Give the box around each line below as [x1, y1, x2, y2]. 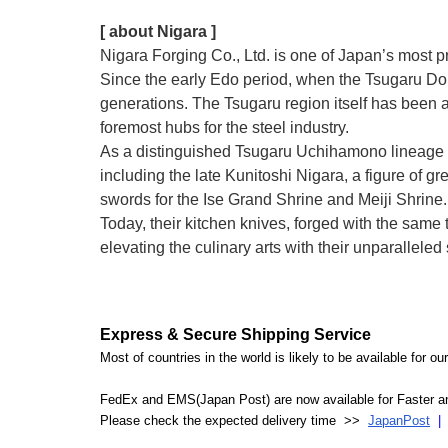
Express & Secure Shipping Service [100, 326, 371, 344]
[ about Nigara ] [100, 23, 216, 41]
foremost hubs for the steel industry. [100, 119, 349, 137]
